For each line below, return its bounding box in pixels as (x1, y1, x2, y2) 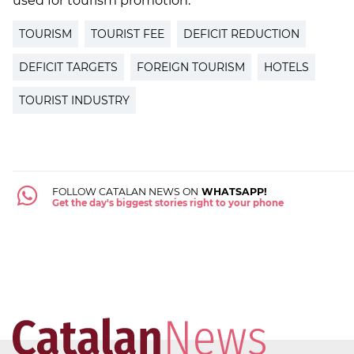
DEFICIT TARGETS (19, 60, 118, 75)
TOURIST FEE (91, 27, 164, 42)
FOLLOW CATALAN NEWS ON (51, 186, 198, 198)
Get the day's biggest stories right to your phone (51, 198, 284, 209)
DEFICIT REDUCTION (183, 27, 299, 42)
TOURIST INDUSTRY (19, 93, 130, 108)
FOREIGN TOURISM (137, 60, 245, 75)
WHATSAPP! (198, 186, 267, 198)
